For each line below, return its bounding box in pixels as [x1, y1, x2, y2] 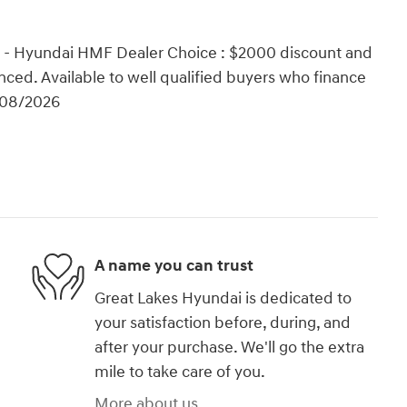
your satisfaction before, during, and [94, 312, 351, 333]
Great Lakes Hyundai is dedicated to [94, 287, 352, 309]
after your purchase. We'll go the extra [94, 336, 364, 358]
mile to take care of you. [94, 361, 265, 382]
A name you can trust [94, 255, 253, 277]
